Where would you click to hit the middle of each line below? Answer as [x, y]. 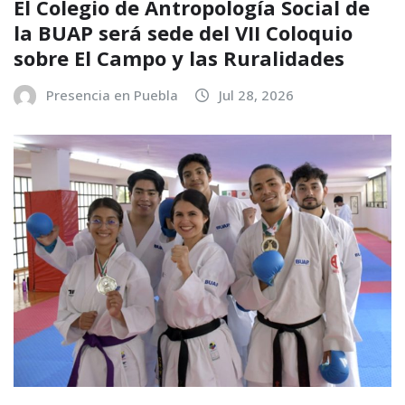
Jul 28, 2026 [256, 94]
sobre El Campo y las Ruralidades [179, 57]
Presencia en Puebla [112, 94]
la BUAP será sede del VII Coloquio [183, 32]
